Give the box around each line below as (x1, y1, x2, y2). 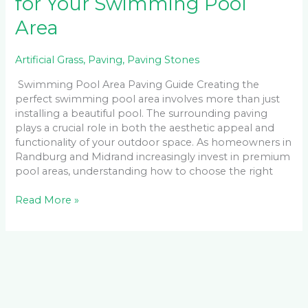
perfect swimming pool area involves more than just (15, 92, 280, 105)
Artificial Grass (15, 53, 84, 66)
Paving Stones (127, 53, 200, 66)
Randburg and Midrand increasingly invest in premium (15, 150, 291, 163)
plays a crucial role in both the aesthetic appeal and (15, 121, 275, 134)
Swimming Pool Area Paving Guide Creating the (15, 78, 260, 91)
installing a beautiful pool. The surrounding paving (15, 107, 268, 120)
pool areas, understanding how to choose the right (15, 164, 274, 177)
